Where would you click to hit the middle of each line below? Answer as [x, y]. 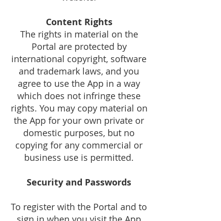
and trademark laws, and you [79, 71]
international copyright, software [79, 59]
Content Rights [79, 22]
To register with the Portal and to [79, 207]
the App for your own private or [79, 120]
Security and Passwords [79, 182]
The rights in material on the [79, 34]
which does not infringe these [79, 96]
